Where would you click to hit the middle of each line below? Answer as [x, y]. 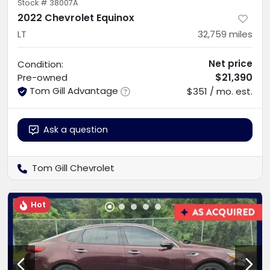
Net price [231, 64]
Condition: [40, 64]
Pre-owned [42, 78]
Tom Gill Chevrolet [73, 168]
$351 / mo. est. [220, 92]
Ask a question [76, 130]
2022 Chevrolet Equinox [76, 18]
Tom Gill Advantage [74, 91]
